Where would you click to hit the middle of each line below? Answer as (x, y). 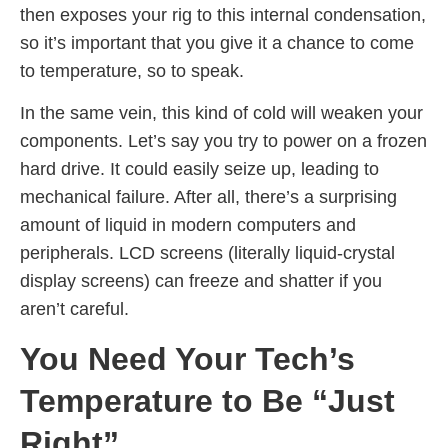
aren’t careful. (74, 309)
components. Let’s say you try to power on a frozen (223, 141)
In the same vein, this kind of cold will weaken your (221, 113)
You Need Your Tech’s (187, 358)
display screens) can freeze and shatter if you (201, 281)
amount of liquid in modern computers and (188, 225)
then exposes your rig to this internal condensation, (223, 14)
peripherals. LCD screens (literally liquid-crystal (207, 253)
